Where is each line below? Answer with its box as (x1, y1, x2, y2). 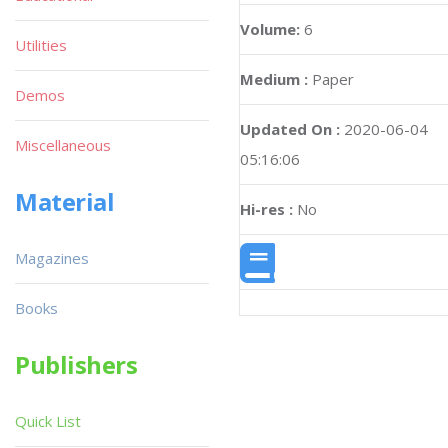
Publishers (15, 348, 138, 381)
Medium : (240, 69, 308, 89)
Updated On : (240, 119, 340, 139)
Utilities (15, 35, 67, 55)
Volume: (240, 19, 304, 39)
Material (15, 185, 115, 218)
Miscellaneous (15, 135, 111, 155)
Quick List (15, 411, 81, 431)
